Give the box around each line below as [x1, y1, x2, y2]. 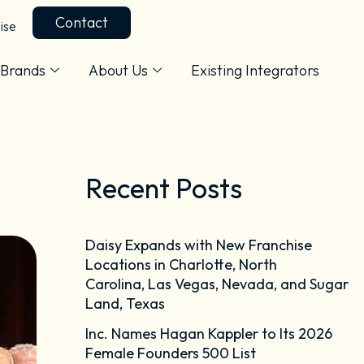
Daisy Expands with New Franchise [84, 235, 312, 254]
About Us [89, 60, 148, 80]
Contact [54, 13, 108, 32]
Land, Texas [84, 293, 165, 313]
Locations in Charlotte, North [84, 254, 277, 274]
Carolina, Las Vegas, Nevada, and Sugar [84, 274, 349, 293]
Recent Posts [84, 171, 242, 206]
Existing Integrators [191, 60, 319, 80]
